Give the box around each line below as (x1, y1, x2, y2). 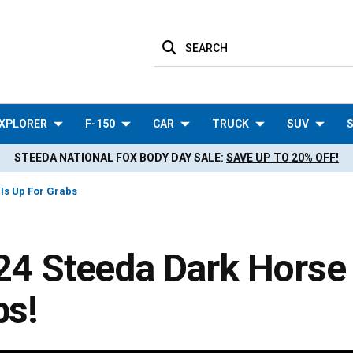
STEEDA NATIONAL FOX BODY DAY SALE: (14, 151, 226, 164)
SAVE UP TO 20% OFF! (226, 151, 339, 164)
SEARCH (185, 41, 228, 54)
